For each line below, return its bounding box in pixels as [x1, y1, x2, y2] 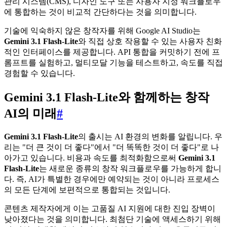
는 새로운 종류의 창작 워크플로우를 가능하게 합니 [39, 164, 221, 173]
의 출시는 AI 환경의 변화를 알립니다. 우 [78, 132, 222, 141]
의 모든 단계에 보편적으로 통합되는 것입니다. [4, 185, 170, 194]
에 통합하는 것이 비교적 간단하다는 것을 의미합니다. [4, 8, 197, 17]
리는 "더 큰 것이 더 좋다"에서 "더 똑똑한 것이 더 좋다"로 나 [4, 142, 219, 152]
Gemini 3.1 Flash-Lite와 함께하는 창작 [4, 90, 209, 104]
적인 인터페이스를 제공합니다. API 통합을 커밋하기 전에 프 [4, 48, 220, 57]
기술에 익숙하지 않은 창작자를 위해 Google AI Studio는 [4, 26, 201, 35]
